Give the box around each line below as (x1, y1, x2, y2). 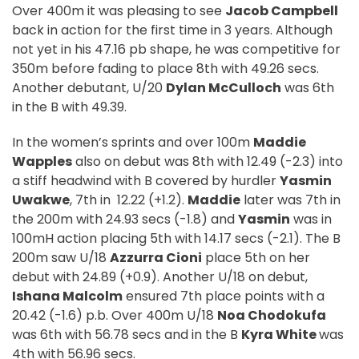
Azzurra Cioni (110, 248, 202, 268)
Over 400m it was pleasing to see (12, 2, 225, 21)
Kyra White (241, 325, 319, 345)
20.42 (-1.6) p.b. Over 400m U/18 (12, 306, 217, 325)
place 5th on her (202, 248, 310, 268)
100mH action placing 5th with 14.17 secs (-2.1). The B (12, 229, 341, 248)
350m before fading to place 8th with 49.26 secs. (12, 59, 319, 79)
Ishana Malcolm (12, 287, 123, 306)
